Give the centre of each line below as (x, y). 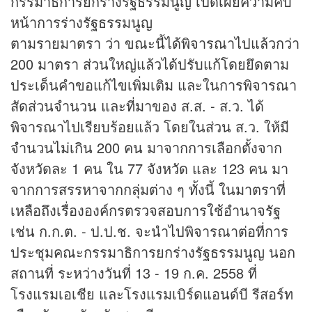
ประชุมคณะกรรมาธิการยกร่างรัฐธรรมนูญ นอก (153, 252)
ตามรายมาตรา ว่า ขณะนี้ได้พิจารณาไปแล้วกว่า (155, 43)
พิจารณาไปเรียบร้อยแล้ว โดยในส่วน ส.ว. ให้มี (150, 127)
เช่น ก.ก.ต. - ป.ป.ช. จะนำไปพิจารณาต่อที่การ (149, 231)
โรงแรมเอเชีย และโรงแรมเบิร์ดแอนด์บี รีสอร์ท (152, 294)
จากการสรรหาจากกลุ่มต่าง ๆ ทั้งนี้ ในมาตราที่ (148, 189)
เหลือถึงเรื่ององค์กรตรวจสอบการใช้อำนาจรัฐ (146, 210)
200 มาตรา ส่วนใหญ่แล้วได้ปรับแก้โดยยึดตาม (150, 64)
